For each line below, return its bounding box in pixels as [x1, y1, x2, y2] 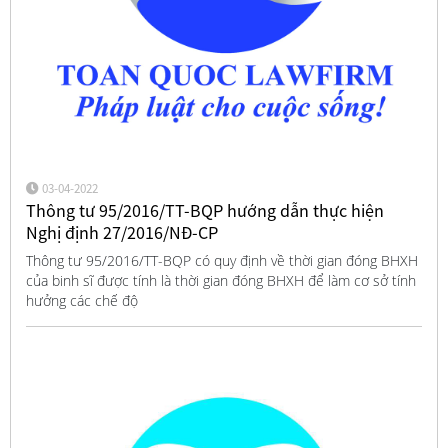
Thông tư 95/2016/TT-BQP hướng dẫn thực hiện [25, 199, 384, 223]
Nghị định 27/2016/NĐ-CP [25, 221, 218, 245]
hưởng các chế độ [25, 290, 138, 310]
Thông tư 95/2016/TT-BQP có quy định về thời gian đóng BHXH [25, 250, 418, 270]
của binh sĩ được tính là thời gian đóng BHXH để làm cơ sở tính [25, 270, 416, 290]
